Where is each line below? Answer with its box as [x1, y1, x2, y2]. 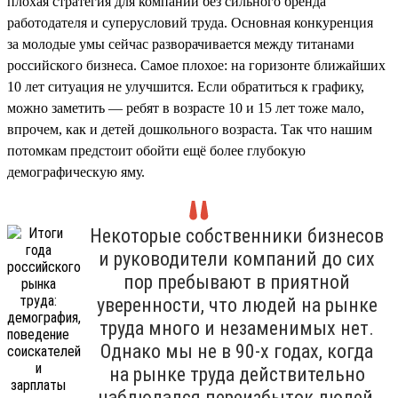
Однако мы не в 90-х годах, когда [100, 339, 373, 362]
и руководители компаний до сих [99, 247, 375, 270]
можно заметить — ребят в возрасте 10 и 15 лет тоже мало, [7, 99, 364, 115]
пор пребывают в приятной [123, 270, 350, 293]
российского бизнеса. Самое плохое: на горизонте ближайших [7, 57, 386, 73]
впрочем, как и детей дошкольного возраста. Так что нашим [7, 121, 372, 137]
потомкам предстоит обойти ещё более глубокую [7, 142, 306, 158]
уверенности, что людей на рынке [96, 293, 378, 316]
